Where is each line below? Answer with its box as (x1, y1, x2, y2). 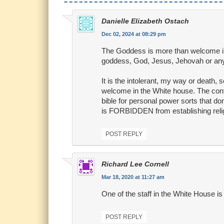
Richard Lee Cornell (101, 160, 169, 168)
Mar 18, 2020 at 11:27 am (101, 174, 164, 180)
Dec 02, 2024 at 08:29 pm (101, 31, 166, 37)
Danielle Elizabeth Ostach (101, 17, 189, 25)
